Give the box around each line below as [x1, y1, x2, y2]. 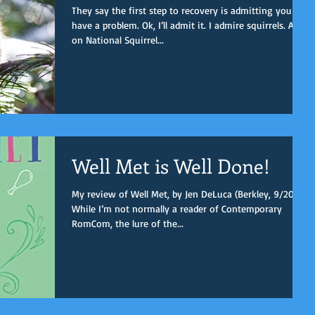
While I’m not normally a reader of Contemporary [72, 202, 282, 214]
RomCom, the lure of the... [72, 217, 184, 229]
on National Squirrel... [72, 33, 164, 46]
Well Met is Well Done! [72, 153, 270, 179]
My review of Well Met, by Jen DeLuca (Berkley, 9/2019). [72, 188, 308, 200]
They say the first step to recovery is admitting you [72, 4, 292, 16]
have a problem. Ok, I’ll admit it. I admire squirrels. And [72, 18, 304, 31]
